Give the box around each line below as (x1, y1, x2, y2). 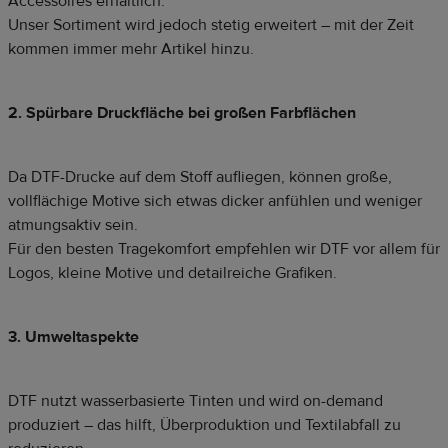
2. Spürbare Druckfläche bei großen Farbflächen (8, 103, 356, 124)
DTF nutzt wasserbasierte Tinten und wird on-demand (8, 391, 383, 412)
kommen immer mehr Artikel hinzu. (8, 39, 254, 60)
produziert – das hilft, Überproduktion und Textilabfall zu (8, 415, 401, 436)
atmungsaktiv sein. (8, 215, 138, 236)
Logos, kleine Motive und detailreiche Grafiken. (8, 263, 337, 284)
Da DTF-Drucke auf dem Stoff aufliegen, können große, (8, 167, 392, 188)
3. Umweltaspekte (8, 327, 139, 348)
